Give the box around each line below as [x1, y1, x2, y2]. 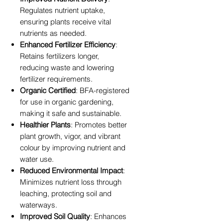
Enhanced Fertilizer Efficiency [20, 39, 115, 49]
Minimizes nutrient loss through [20, 177, 121, 187]
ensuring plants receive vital [20, 16, 111, 26]
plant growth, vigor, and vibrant [20, 131, 120, 141]
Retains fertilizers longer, [20, 51, 99, 61]
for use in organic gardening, [20, 97, 113, 107]
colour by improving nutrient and [20, 142, 125, 152]
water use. [20, 154, 54, 164]
